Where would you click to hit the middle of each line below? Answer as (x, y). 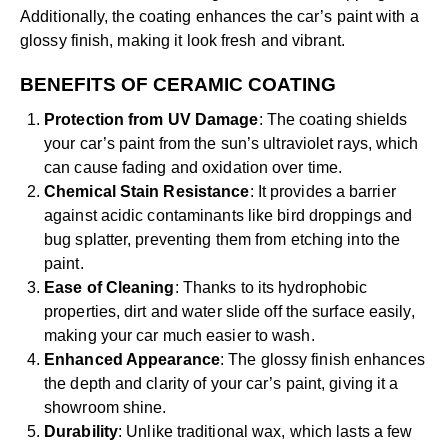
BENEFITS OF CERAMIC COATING (178, 85)
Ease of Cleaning (109, 288)
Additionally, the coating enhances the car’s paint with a (219, 17)
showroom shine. (105, 408)
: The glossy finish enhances (322, 360)
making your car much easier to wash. (179, 336)
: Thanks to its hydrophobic (271, 288)
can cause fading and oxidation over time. (193, 168)
